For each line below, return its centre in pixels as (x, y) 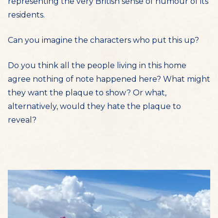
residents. (26, 15)
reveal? (22, 120)
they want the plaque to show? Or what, (87, 93)
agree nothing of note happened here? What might (109, 79)
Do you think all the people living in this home (97, 65)
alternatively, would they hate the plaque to (94, 106)
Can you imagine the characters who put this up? (103, 40)
